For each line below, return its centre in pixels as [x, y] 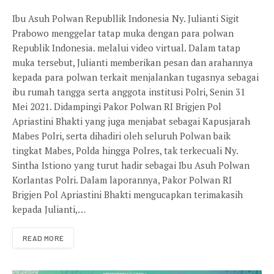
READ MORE [43, 238]
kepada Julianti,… [49, 209]
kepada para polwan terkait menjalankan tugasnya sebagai [135, 77]
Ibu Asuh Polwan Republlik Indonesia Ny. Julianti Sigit [126, 18]
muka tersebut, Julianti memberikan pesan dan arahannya [133, 62]
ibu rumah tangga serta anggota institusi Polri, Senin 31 [129, 91]
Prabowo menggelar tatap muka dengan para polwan [123, 33]
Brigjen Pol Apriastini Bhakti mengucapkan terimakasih [128, 194]
